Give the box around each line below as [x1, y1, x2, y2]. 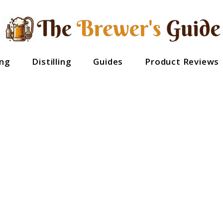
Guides [93, 56, 123, 67]
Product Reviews [145, 56, 220, 67]
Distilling [32, 56, 72, 67]
